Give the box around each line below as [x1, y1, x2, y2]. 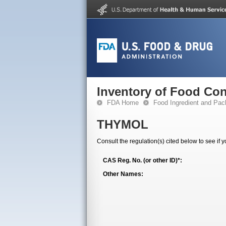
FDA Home [107, 99, 139, 106]
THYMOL [97, 118, 148, 131]
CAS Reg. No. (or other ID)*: [103, 157, 182, 164]
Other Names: [103, 171, 143, 178]
